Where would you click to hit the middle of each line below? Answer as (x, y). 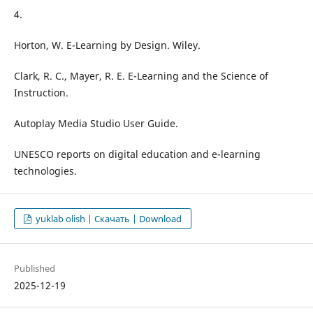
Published (34, 269)
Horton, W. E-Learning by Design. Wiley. (107, 45)
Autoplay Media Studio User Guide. (96, 124)
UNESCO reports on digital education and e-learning (137, 154)
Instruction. (41, 93)
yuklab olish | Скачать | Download (108, 219)
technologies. (45, 171)
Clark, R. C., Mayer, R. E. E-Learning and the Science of (141, 76)
